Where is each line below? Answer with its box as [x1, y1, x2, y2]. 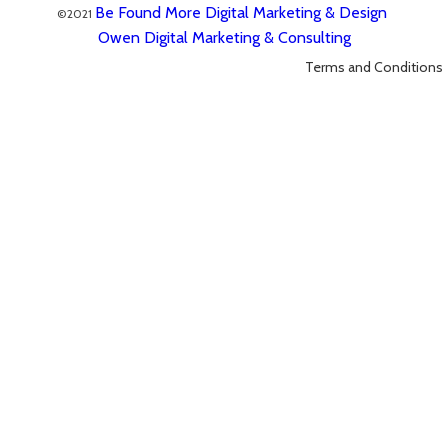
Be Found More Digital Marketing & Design [95, 3, 387, 23]
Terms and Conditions [305, 58, 443, 77]
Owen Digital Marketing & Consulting [97, 28, 351, 48]
